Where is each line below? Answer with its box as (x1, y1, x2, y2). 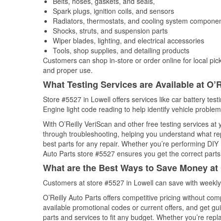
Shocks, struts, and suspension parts (53, 26, 168, 36)
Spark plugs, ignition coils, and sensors (53, 6, 174, 16)
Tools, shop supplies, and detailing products (53, 45, 189, 55)
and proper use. (43, 65, 93, 75)
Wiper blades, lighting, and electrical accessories (53, 36, 204, 45)
